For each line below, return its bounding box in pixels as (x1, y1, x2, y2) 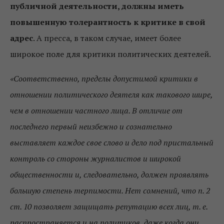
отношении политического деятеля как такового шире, (10, 89, 212, 100)
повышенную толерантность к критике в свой (10, 16, 205, 28)
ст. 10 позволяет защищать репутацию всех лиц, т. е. (10, 201, 207, 212)
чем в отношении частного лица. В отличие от (10, 105, 182, 116)
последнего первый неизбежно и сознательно (10, 121, 172, 132)
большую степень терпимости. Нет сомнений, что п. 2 (10, 185, 210, 196)
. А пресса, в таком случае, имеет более (33, 32, 181, 44)
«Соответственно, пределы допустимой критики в (10, 73, 198, 84)
